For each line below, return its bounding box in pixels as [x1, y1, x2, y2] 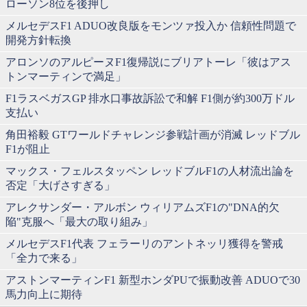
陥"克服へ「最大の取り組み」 [5, 215, 153, 228]
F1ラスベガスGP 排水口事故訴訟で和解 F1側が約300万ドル [5, 92, 295, 104]
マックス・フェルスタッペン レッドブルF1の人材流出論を [5, 164, 294, 177]
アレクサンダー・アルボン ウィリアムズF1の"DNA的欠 [5, 201, 280, 213]
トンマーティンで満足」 [5, 70, 126, 82]
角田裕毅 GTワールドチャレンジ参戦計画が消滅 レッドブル [5, 128, 300, 140]
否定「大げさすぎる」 [5, 179, 115, 191]
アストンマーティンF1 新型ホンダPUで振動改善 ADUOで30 [5, 273, 300, 286]
